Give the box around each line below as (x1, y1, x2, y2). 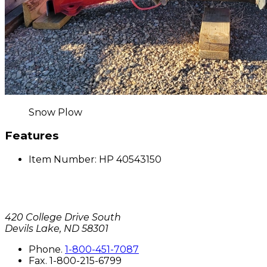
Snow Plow (29, 106, 82, 118)
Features (5, 129, 58, 143)
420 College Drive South (5, 212, 121, 223)
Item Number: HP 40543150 (29, 154, 162, 166)
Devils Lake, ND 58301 (5, 223, 108, 235)
